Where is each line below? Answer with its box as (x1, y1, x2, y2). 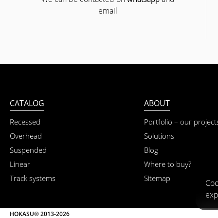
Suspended (10, 145, 47, 155)
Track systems (10, 173, 55, 183)
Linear (10, 159, 30, 169)
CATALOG (10, 97, 44, 109)
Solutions (144, 130, 175, 141)
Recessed (10, 116, 40, 127)
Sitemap (144, 173, 171, 183)
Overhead (10, 130, 42, 141)
